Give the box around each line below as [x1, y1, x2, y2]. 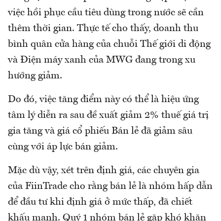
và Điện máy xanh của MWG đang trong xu [8, 55, 195, 65]
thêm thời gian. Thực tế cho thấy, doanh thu [8, 23, 198, 34]
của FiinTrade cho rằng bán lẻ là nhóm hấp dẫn [8, 181, 213, 191]
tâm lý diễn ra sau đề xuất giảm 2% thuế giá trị [8, 110, 209, 120]
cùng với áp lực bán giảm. [8, 142, 118, 152]
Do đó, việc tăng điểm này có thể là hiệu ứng [8, 94, 199, 105]
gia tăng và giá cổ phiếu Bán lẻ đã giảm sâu [8, 126, 192, 136]
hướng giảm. [8, 71, 62, 81]
